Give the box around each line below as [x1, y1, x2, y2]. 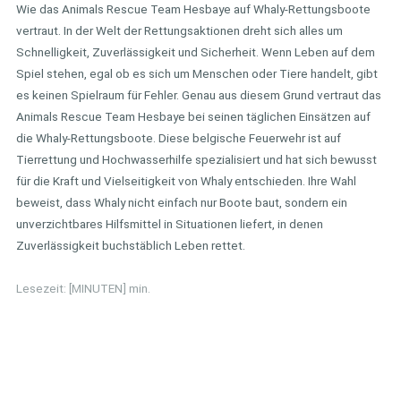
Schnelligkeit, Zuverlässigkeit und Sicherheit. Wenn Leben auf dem [16, 44, 375, 59]
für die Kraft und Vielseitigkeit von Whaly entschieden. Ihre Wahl [16, 173, 356, 188]
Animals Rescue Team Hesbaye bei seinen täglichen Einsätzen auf [16, 108, 371, 124]
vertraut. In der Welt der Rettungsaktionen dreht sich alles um [16, 22, 343, 38]
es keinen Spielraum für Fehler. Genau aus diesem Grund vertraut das [16, 87, 381, 102]
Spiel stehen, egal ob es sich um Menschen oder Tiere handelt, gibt [16, 65, 378, 81]
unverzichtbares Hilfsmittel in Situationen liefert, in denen [16, 216, 323, 231]
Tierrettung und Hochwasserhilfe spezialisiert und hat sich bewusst [16, 151, 377, 166]
